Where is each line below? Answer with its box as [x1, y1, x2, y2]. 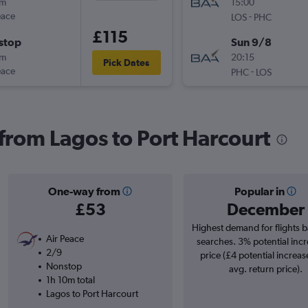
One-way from [47, 185, 120, 198]
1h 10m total [45, 274, 95, 286]
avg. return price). [228, 263, 302, 275]
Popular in [234, 185, 285, 198]
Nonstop [45, 261, 82, 272]
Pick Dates [103, 57, 149, 69]
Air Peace [45, 233, 84, 245]
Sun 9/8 [230, 36, 272, 49]
